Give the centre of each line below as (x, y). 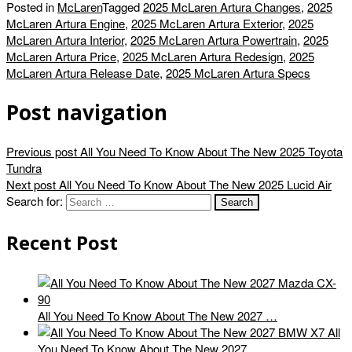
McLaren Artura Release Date (83, 73)
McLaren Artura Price (61, 57)
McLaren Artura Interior (65, 40)
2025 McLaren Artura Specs (238, 73)
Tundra (24, 168)
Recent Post (62, 243)
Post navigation (87, 112)
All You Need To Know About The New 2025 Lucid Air (194, 185)
